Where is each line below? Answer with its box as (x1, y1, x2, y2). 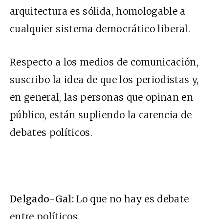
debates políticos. (10, 127, 93, 139)
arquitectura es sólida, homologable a (10, 5, 186, 18)
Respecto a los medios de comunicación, (10, 56, 198, 68)
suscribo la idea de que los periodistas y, (10, 74, 199, 86)
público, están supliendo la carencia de (10, 109, 192, 121)
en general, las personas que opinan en (10, 91, 193, 104)
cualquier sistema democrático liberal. (10, 23, 190, 35)
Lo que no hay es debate (74, 193, 189, 205)
